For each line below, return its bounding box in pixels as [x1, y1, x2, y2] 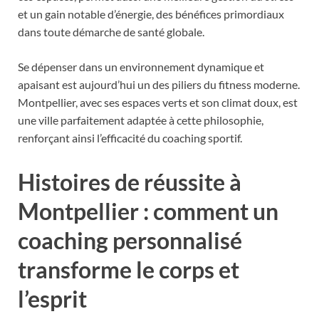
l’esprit [18, 285, 87, 313]
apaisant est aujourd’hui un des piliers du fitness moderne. [18, 78, 300, 92]
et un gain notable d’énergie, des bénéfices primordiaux [18, 7, 284, 21]
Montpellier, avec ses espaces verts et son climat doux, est [18, 95, 298, 110]
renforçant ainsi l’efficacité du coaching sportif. [18, 131, 242, 145]
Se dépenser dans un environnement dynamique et [18, 60, 264, 74]
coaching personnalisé [18, 226, 242, 255]
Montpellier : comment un [18, 197, 278, 226]
